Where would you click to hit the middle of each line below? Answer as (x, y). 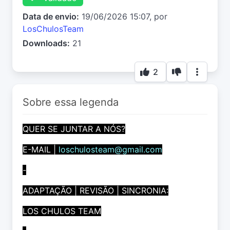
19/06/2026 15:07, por (123, 17)
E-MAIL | (41, 150)
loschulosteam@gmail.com (110, 150)
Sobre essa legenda (71, 102)
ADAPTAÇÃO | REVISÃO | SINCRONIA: (95, 191)
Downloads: (46, 43)
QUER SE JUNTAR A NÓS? (74, 129)
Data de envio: (51, 17)
